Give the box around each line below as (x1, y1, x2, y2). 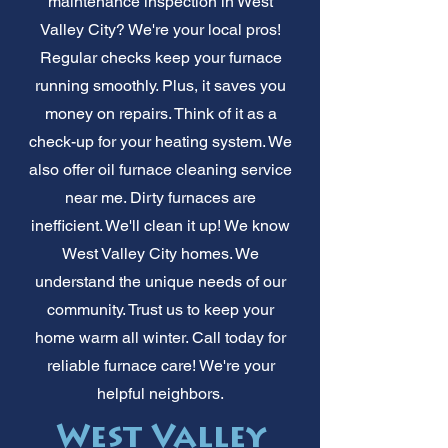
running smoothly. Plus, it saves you (35, 75, 286, 95)
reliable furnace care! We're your (46, 355, 275, 375)
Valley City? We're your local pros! (40, 19, 281, 39)
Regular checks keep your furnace (39, 47, 282, 67)
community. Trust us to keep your (47, 299, 274, 319)
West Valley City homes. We (62, 243, 259, 263)
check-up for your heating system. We (29, 131, 292, 151)
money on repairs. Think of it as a (44, 103, 277, 123)
